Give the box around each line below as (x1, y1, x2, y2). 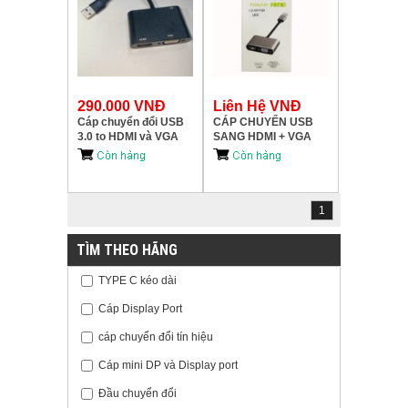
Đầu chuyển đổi (98, 386, 177, 400)
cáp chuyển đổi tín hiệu (98, 330, 213, 343)
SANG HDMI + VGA (213, 130, 311, 144)
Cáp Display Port (98, 301, 182, 315)
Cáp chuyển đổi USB (77, 116, 184, 129)
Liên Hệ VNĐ (213, 98, 301, 115)
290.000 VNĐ (77, 98, 166, 115)
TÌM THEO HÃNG (76, 241, 178, 260)
